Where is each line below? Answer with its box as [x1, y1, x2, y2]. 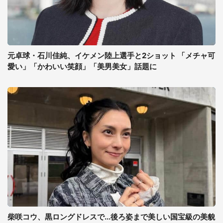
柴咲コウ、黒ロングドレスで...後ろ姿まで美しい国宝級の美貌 [7, 212, 215, 222]
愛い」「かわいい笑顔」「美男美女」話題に [7, 62, 157, 71]
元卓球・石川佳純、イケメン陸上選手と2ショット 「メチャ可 [7, 51, 215, 60]
